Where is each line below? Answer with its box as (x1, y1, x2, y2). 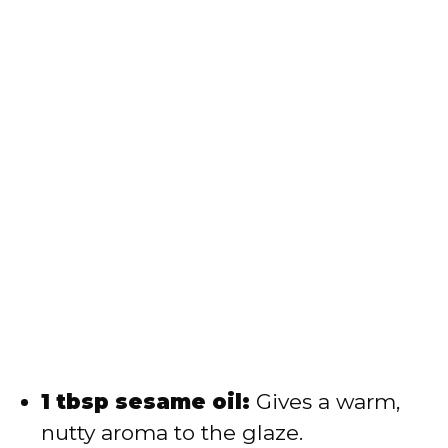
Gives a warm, (250, 388, 400, 414)
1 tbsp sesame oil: (41, 388, 250, 414)
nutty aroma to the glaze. (41, 419, 303, 445)
